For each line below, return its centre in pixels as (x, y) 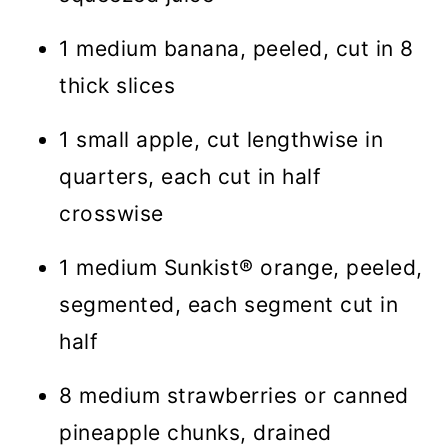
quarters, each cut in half (190, 176)
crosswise (111, 213)
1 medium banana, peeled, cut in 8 (236, 48)
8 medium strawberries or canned (234, 395)
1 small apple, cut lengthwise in (221, 139)
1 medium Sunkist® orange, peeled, (241, 267)
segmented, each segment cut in (229, 304)
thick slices (117, 85)
